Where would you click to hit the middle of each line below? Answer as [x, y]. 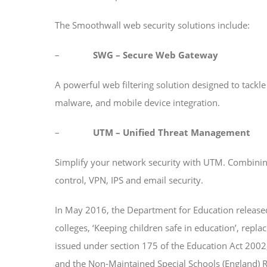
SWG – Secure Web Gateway [154, 55]
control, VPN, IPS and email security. [129, 180]
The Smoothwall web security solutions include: [152, 25]
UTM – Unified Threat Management [172, 133]
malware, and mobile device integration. [137, 103]
